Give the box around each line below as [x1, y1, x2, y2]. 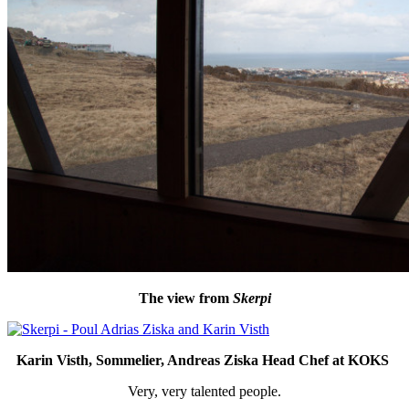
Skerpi [232, 289, 271, 306]
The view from [138, 289, 233, 306]
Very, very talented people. [128, 383, 281, 399]
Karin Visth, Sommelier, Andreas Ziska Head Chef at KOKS [16, 351, 393, 368]
